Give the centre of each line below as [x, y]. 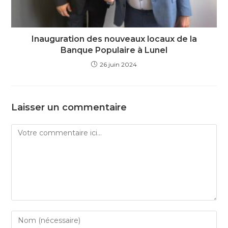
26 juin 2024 [118, 64]
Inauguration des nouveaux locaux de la [114, 39]
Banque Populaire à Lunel [114, 50]
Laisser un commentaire [69, 107]
